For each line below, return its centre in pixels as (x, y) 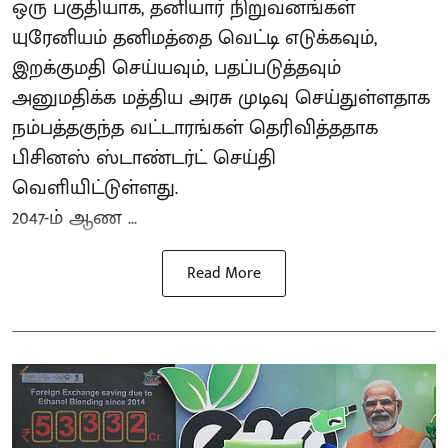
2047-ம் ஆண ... (74, 218)
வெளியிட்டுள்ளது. (95, 188)
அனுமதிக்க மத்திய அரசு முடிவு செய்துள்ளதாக (221, 98)
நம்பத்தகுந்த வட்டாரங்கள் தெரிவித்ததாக (195, 128)
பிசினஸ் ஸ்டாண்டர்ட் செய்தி (144, 158)
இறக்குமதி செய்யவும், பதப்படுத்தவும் (176, 68)
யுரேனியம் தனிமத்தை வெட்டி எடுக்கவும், (194, 38)
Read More (224, 274)
